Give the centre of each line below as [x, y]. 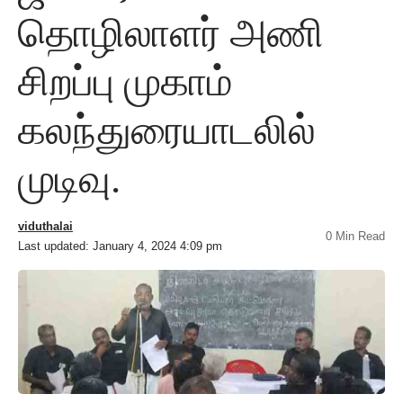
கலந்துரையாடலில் [167, 131]
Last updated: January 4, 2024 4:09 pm [120, 246]
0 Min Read [355, 237]
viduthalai [45, 227]
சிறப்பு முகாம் [125, 82]
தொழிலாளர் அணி [171, 34]
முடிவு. [69, 179]
